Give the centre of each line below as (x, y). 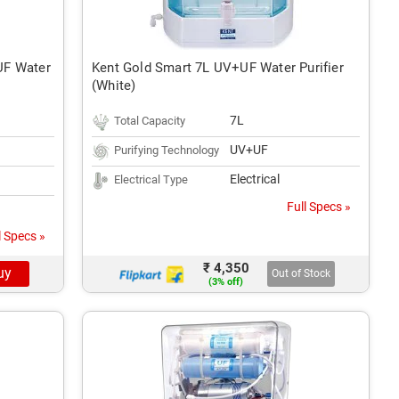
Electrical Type (151, 179)
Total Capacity (150, 121)
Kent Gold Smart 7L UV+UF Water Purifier (218, 68)
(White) (114, 85)
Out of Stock (301, 273)
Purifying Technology (167, 150)
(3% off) (226, 282)
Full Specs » (319, 207)
